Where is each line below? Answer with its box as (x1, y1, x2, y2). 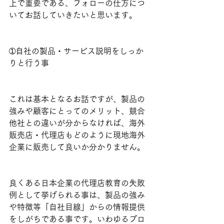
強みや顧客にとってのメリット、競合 (9, 107, 145, 115)
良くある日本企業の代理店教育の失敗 (9, 179, 145, 187)
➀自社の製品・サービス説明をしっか (9, 47, 143, 55)
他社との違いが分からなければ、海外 (9, 119, 145, 127)
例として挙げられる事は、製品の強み (9, 191, 145, 199)
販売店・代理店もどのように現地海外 (9, 131, 145, 139)
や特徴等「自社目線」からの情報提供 (9, 203, 145, 211)
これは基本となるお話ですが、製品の (9, 95, 145, 103)
